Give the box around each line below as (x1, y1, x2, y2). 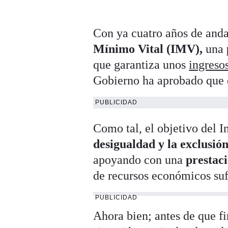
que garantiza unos (93, 58, 189, 72)
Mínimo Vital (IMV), (93, 42, 203, 56)
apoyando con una (93, 153, 186, 167)
